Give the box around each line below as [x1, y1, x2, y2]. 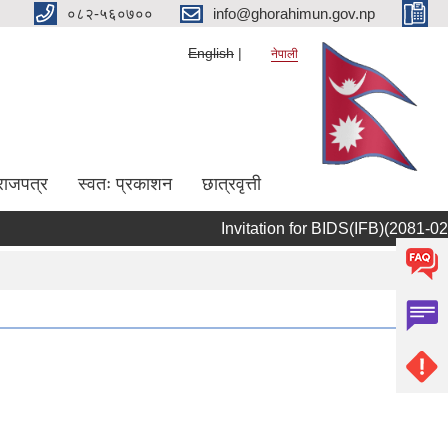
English [188, 45, 234, 61]
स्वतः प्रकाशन [78, 173, 172, 194]
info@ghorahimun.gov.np [213, 4, 375, 22]
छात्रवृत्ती [202, 173, 261, 194]
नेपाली [271, 47, 298, 61]
